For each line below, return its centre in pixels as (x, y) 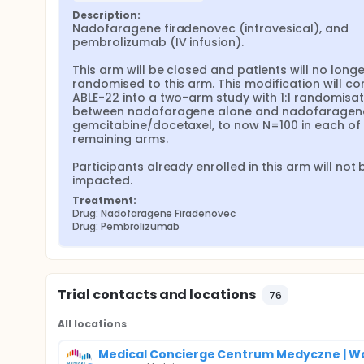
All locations (92, 324)
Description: (106, 15)
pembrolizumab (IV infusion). (158, 42)
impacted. (102, 180)
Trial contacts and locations (157, 295)
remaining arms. (120, 139)
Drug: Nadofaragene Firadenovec (154, 213)
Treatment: (104, 200)
